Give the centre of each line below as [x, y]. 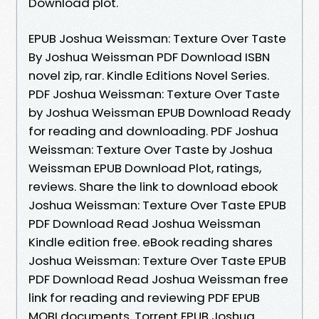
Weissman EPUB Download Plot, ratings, [145, 168]
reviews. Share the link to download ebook [153, 186]
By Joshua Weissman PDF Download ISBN [149, 57]
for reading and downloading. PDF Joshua [153, 131]
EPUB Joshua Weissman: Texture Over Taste [157, 38]
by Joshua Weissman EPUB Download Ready [159, 112]
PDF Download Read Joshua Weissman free [158, 279]
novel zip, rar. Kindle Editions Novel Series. [149, 75]
